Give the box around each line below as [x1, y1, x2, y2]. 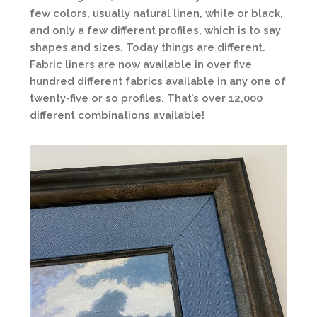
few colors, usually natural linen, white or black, [30, 7, 283, 20]
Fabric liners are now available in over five [30, 58, 252, 71]
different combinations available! [30, 109, 204, 122]
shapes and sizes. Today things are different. [30, 41, 265, 54]
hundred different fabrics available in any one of [30, 75, 286, 88]
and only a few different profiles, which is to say [30, 24, 281, 37]
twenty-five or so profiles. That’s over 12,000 [30, 92, 263, 105]
